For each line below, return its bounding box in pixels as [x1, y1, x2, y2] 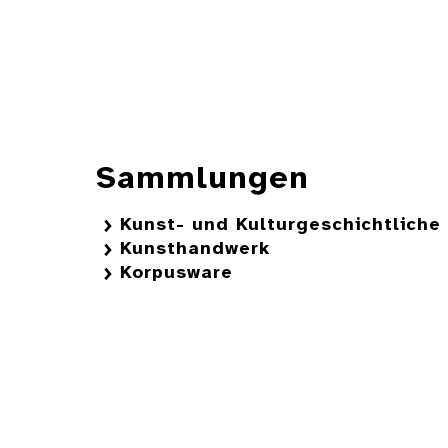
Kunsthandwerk [120, 240, 270, 260]
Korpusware [120, 264, 233, 284]
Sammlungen [96, 163, 309, 197]
